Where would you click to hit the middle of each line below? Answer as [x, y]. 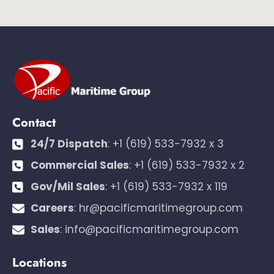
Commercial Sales [80, 165]
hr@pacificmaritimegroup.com [161, 208]
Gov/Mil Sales [68, 187]
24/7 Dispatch [69, 144]
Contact [34, 123]
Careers [52, 208]
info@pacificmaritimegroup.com [152, 230]
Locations [39, 263]
